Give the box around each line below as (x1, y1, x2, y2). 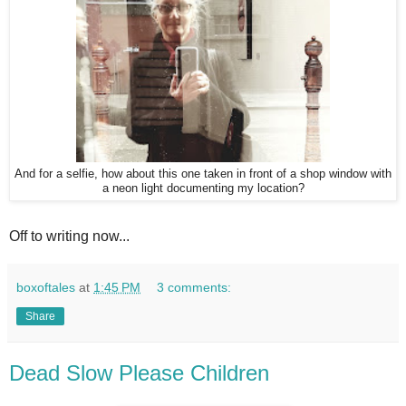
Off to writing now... (9, 227, 130, 244)
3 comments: (157, 279, 232, 295)
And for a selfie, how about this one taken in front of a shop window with (14, 167, 391, 180)
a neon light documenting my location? (101, 181, 304, 195)
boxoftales (16, 279, 75, 295)
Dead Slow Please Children (9, 360, 269, 385)
